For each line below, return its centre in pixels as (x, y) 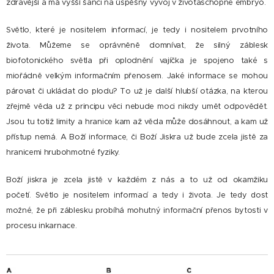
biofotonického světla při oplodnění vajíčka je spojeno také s (137, 61)
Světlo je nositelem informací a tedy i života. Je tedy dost (149, 195)
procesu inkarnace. (42, 226)
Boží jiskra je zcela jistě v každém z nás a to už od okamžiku (137, 180)
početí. (19, 195)
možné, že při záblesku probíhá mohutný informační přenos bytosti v (137, 211)
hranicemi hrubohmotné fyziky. (63, 152)
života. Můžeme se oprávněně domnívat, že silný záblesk (137, 45)
